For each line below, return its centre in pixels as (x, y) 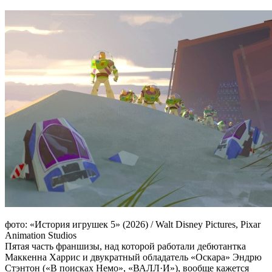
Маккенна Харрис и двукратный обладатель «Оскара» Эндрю (133, 257)
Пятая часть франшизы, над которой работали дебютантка (125, 246)
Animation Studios (41, 235)
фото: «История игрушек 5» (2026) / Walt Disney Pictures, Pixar (133, 224)
